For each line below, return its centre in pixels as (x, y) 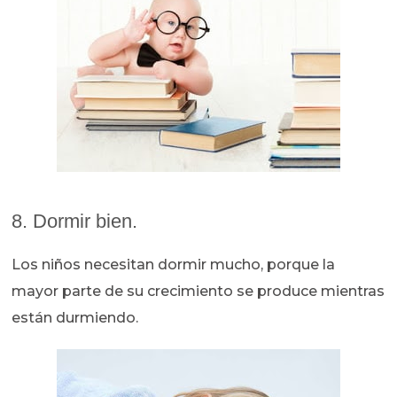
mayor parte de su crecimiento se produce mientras (198, 292)
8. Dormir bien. (75, 222)
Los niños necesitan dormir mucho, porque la (174, 265)
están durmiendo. (75, 318)
